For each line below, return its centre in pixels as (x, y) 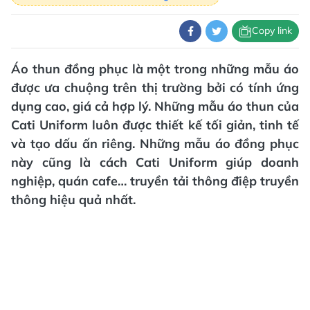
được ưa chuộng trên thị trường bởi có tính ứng (155, 87)
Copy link (272, 31)
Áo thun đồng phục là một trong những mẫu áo (155, 69)
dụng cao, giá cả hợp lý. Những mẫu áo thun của (155, 106)
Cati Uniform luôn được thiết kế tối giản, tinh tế (155, 125)
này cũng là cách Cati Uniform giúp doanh (155, 162)
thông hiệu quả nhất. (73, 199)
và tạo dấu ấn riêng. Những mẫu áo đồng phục (155, 143)
